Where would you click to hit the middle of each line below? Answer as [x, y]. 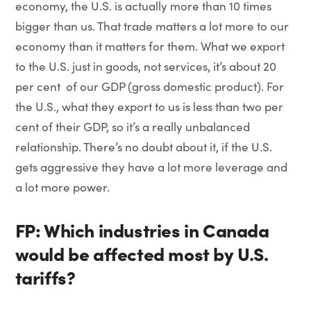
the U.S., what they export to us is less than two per [149, 107]
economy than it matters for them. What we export [150, 46]
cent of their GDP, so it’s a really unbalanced [132, 127]
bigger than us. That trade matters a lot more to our [152, 26]
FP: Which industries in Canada [142, 229]
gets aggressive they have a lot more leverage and [151, 167]
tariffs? [45, 277]
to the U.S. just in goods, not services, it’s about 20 [145, 66]
